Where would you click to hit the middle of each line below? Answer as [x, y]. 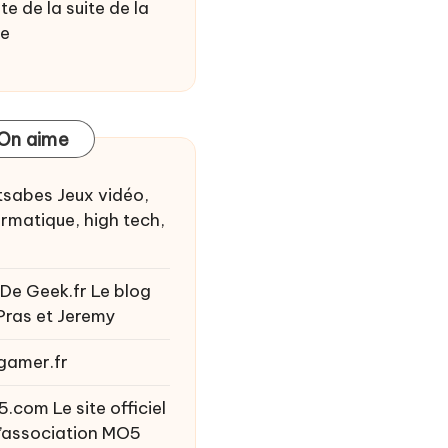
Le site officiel [107, 407]
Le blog [119, 290]
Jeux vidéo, [101, 194]
